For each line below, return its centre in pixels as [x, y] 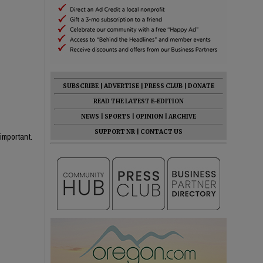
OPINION [149, 117]
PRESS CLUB [163, 86]
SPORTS [117, 117]
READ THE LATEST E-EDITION [139, 101]
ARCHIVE [182, 117]
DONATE [201, 86]
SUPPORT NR [115, 132]
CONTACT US [161, 132]
